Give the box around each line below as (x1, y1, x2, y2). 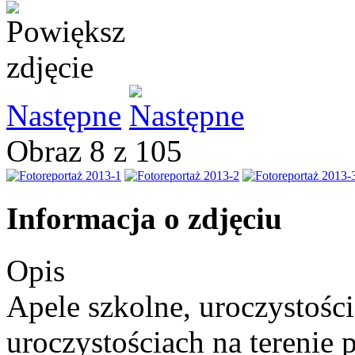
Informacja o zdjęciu (6, 200, 282, 235)
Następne (6, 98, 121, 133)
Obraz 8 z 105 (6, 134, 198, 169)
